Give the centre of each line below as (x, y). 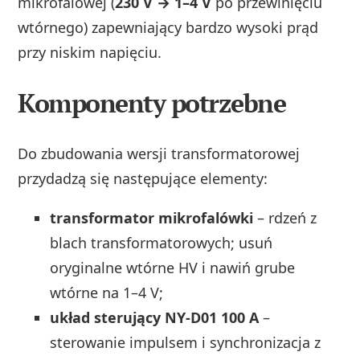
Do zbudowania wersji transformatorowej (159, 153)
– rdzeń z (285, 217)
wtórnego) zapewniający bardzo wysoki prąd (168, 27)
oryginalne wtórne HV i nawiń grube (173, 267)
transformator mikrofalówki (152, 217)
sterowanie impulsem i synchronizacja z (186, 342)
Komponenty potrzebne (152, 102)
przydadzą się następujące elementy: (143, 178)
